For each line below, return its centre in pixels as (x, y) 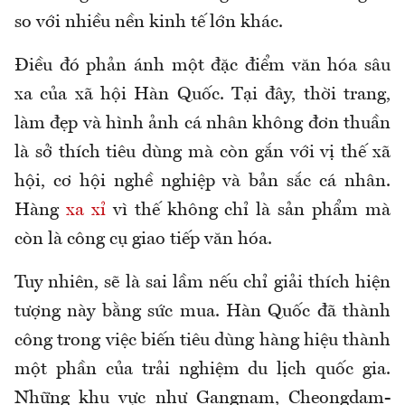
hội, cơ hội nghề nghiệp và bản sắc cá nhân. (202, 182)
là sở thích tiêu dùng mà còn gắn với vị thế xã (202, 153)
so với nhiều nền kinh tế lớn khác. (149, 23)
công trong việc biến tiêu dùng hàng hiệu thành (202, 341)
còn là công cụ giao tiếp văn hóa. (143, 240)
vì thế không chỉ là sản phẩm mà (248, 211)
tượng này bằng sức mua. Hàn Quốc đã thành (202, 312)
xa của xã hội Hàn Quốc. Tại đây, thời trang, (202, 95)
